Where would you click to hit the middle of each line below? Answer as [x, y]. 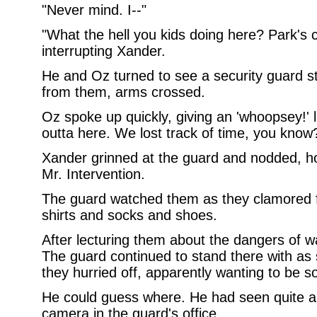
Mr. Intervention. [93, 174]
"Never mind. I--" [94, 10]
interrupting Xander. [103, 51]
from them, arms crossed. [123, 92]
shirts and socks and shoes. [129, 215]
